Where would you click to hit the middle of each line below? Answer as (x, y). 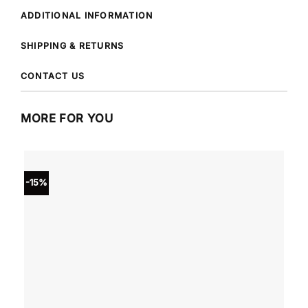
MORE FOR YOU (67, 119)
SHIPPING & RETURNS (73, 46)
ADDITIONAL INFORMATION (87, 16)
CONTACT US (53, 76)
